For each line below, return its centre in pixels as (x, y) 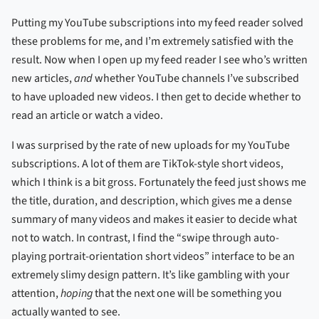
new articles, (43, 78)
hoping (77, 293)
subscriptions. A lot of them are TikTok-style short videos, (147, 163)
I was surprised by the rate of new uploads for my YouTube (151, 145)
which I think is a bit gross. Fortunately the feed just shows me (159, 182)
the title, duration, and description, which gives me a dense (152, 200)
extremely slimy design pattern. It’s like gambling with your (151, 274)
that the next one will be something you (187, 293)
